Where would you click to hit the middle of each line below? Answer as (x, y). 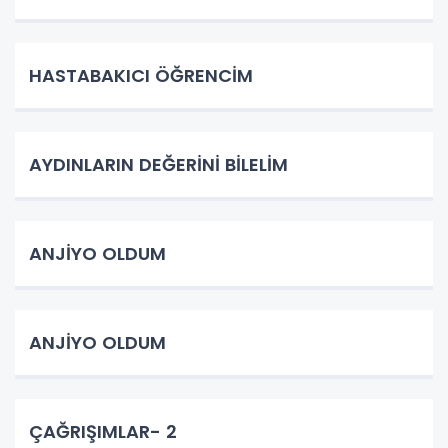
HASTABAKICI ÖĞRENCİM (141, 75)
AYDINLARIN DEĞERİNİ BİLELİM (158, 164)
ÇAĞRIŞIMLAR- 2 (103, 431)
